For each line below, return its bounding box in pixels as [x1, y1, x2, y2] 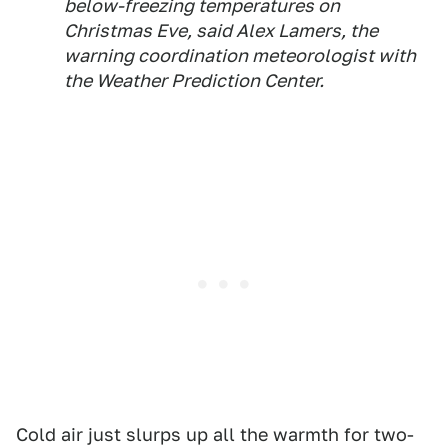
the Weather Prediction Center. [64, 70, 324, 92]
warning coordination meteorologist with [64, 45, 416, 67]
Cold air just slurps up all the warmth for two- [16, 424, 414, 446]
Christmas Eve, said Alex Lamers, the [64, 20, 378, 42]
